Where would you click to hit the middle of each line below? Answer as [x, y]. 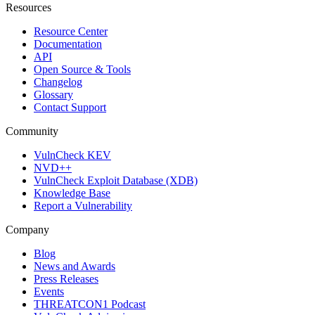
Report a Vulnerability [83, 205]
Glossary [53, 94]
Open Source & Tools [82, 69]
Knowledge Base [72, 193]
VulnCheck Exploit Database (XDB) [116, 180]
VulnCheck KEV [72, 155]
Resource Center [71, 31]
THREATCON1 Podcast [90, 304]
